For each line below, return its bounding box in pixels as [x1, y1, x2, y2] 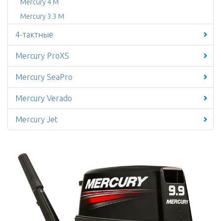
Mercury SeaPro [15, 73, 73, 81]
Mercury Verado [15, 94, 72, 103]
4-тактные [15, 30, 53, 39]
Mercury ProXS [15, 51, 69, 60]
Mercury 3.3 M [20, 12, 64, 20]
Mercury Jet [15, 115, 58, 124]
